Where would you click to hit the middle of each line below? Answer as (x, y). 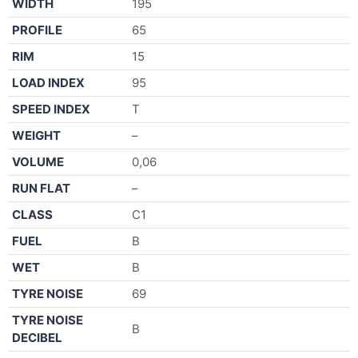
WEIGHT (36, 135)
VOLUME (38, 161)
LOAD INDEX (48, 82)
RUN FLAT (41, 188)
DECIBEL (37, 337)
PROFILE (37, 30)
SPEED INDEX (51, 109)
